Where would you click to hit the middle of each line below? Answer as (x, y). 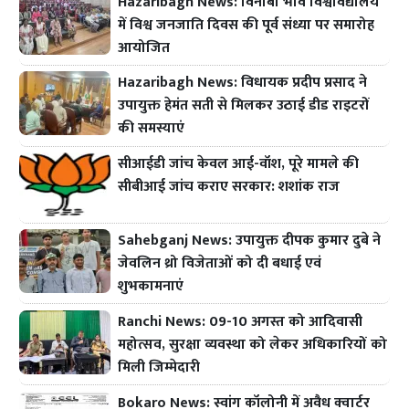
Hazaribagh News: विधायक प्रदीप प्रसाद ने (243, 83)
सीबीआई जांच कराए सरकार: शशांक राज (229, 187)
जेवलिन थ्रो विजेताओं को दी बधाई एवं (220, 263)
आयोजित (144, 47)
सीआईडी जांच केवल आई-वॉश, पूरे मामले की (239, 164)
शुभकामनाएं (151, 286)
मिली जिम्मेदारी (159, 367)
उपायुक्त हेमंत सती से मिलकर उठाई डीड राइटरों (244, 106)
